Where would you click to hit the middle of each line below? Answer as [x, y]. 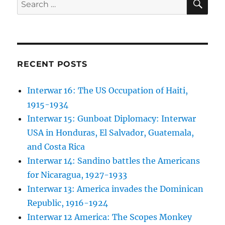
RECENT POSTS [52, 64]
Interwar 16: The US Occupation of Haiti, [108, 91]
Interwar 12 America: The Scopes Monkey [110, 217]
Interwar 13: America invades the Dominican [116, 189]
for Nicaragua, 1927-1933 [77, 175]
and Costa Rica [56, 147]
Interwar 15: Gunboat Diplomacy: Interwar [112, 119]
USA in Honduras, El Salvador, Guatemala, [111, 133]
